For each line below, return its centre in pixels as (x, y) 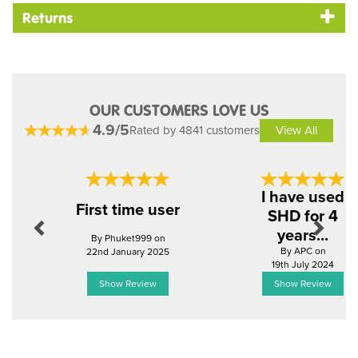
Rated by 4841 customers (195, 130)
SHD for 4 (303, 216)
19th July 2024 (303, 265)
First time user (128, 209)
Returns (48, 18)
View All (296, 130)
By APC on (303, 251)
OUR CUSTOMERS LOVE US (179, 110)
